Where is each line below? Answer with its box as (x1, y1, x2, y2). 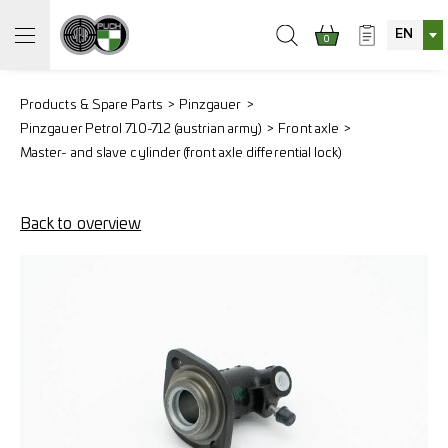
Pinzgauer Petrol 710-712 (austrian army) (20, 123, 263, 136)
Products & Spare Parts (20, 99, 163, 112)
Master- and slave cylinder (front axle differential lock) (20, 147, 343, 160)
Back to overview (20, 216, 142, 232)
